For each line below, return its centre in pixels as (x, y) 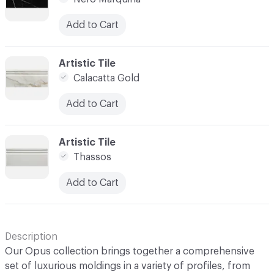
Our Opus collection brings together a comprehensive (130, 251)
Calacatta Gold (106, 78)
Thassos (92, 157)
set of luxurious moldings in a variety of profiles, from (128, 266)
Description (31, 236)
